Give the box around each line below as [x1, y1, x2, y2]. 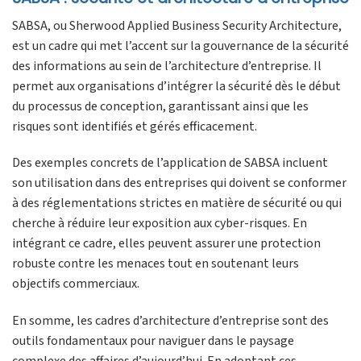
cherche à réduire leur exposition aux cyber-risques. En [12, 214, 307, 233]
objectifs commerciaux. [12, 275, 139, 293]
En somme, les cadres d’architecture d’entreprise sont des [12, 312, 329, 330]
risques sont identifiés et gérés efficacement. [12, 117, 257, 135]
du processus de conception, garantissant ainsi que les [12, 97, 309, 115]
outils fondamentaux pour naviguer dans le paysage [12, 332, 294, 351]
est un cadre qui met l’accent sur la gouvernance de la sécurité [12, 36, 349, 55]
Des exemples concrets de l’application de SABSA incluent [12, 154, 328, 172]
